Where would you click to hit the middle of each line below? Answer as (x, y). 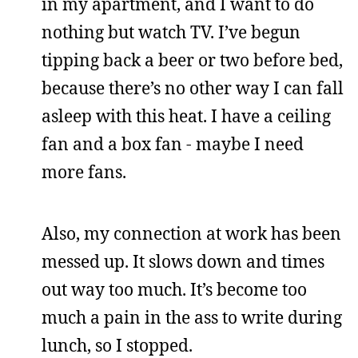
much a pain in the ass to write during (192, 317)
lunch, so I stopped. (117, 345)
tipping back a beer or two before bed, (192, 60)
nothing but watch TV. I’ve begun (171, 32)
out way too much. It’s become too (174, 289)
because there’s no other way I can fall (193, 88)
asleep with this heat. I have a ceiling (186, 116)
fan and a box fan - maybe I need (173, 144)
